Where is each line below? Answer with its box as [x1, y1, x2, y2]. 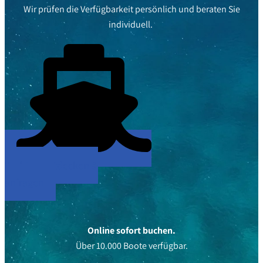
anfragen [5, 176, 44, 189]
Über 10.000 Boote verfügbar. [75, 240, 188, 252]
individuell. [109, 18, 154, 31]
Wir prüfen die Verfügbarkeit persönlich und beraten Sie [23, 3, 240, 15]
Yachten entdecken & [5, 159, 98, 172]
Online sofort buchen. [87, 224, 176, 237]
